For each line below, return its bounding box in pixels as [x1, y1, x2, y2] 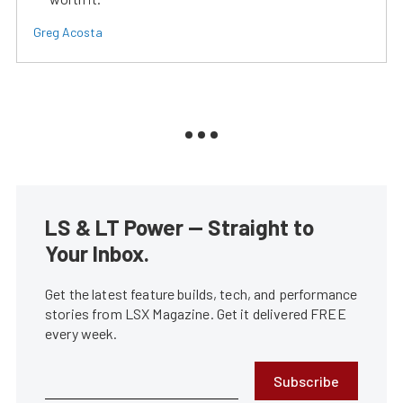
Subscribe [273, 372, 339, 390]
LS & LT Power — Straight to [45, 214, 314, 241]
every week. [45, 325, 118, 343]
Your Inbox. [45, 240, 149, 267]
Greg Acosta [33, 24, 103, 40]
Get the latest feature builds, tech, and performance [45, 285, 358, 303]
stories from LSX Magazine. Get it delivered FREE [45, 305, 346, 323]
